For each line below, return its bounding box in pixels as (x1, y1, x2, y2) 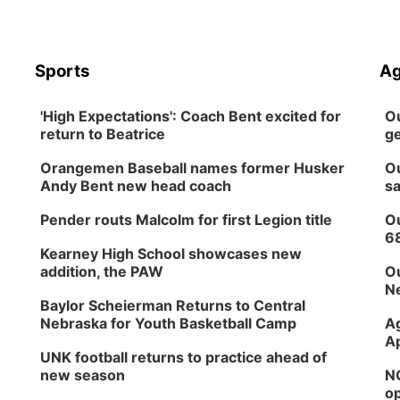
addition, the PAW (40, 262, 164, 280)
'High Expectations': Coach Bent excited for (40, 107, 342, 125)
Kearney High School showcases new (40, 245, 303, 262)
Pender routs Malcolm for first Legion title (40, 211, 333, 229)
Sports (35, 61, 91, 81)
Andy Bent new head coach (40, 177, 232, 195)
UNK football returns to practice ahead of (40, 348, 328, 366)
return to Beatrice (40, 125, 166, 143)
